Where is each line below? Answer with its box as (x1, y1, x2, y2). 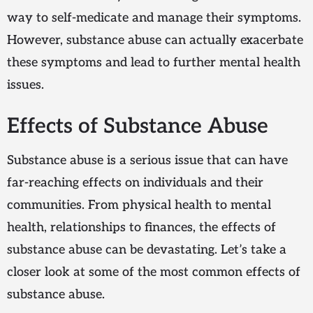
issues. (7, 78, 44, 93)
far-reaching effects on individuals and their (7, 175, 263, 191)
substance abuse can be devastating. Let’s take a (7, 242, 286, 258)
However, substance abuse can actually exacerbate (7, 33, 303, 48)
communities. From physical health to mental (7, 198, 271, 213)
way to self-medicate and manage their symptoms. (7, 10, 301, 26)
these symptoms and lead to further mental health (7, 55, 300, 71)
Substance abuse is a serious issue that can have (7, 153, 288, 168)
